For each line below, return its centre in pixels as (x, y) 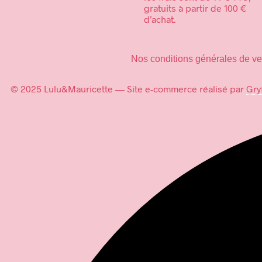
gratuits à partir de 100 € (195, 8)
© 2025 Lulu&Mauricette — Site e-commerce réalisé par (128, 88)
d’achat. (160, 19)
